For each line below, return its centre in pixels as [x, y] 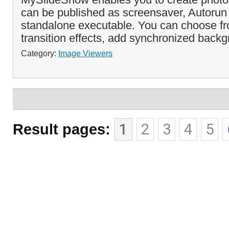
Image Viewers [85, 53]
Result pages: [62, 129]
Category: [40, 53]
